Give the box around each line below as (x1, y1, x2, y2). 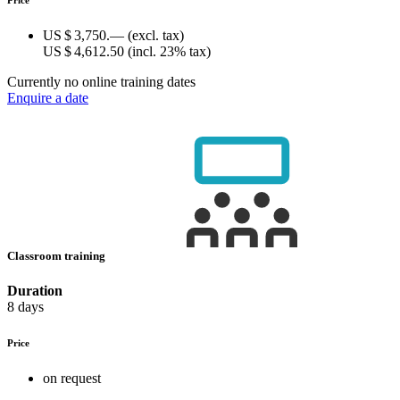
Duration (7, 283, 62, 299)
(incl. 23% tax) (128, 43, 211, 59)
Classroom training (7, 248, 108, 262)
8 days (7, 299, 44, 315)
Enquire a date (7, 89, 88, 105)
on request (43, 371, 101, 387)
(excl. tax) (128, 27, 184, 43)
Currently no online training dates (7, 73, 196, 89)
